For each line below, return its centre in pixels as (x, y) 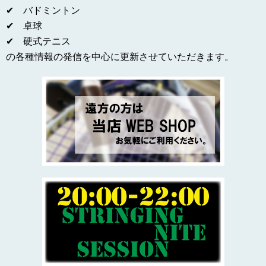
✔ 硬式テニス (38, 41)
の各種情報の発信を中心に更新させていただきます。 (120, 56)
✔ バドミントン (43, 10)
